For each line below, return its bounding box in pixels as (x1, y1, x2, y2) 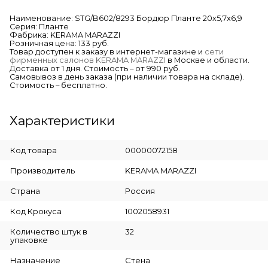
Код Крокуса (10, 206, 62, 217)
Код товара (10, 145, 57, 156)
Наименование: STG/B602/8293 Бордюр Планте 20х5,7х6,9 (10, 14, 242, 23)
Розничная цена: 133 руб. (10, 39, 109, 48)
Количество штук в (10, 227, 87, 237)
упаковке (10, 235, 48, 245)
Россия (124, 186, 155, 196)
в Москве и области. (166, 56, 249, 65)
